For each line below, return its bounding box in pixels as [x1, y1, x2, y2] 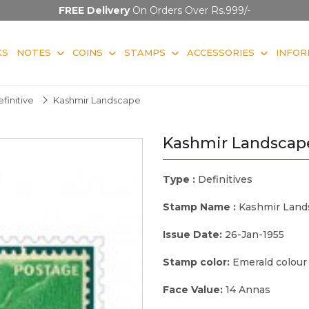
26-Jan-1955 [225, 228, 284, 241]
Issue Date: [163, 228, 225, 241]
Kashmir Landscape [53, 94, 141, 106]
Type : [163, 172, 198, 186]
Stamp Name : [163, 200, 239, 213]
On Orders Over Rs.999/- [130, 4, 250, 17]
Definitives [198, 172, 252, 186]
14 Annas [226, 283, 270, 296]
